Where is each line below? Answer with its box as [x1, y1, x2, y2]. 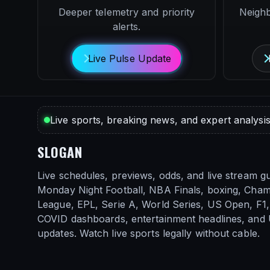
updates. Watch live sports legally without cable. [37, 227, 260, 239]
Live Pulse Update [87, 52, 172, 64]
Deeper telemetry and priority [58, 5, 195, 18]
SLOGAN [37, 142, 83, 162]
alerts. [112, 20, 141, 33]
